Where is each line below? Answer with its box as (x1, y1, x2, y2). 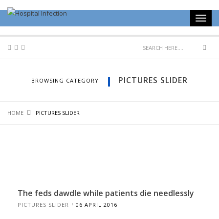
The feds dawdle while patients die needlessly (17, 187, 194, 198)
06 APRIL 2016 (75, 200, 117, 208)
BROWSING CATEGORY (31, 76, 99, 84)
